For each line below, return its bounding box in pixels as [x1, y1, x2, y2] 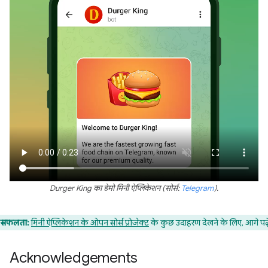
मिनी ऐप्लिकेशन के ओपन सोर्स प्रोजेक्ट [31, 217, 149, 228]
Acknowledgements [10, 248, 138, 267]
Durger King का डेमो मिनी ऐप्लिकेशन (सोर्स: [50, 183, 181, 193]
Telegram [181, 183, 214, 193]
